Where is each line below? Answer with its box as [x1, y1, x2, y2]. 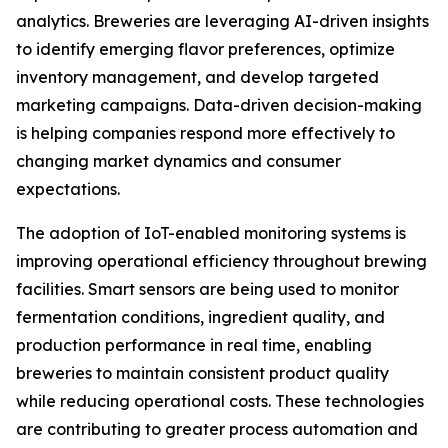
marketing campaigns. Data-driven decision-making [16, 95, 422, 116]
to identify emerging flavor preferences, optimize [16, 39, 395, 60]
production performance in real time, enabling [16, 335, 372, 356]
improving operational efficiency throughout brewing [16, 251, 427, 272]
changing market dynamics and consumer [16, 151, 341, 172]
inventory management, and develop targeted [16, 67, 379, 88]
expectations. [16, 179, 120, 200]
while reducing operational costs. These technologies [16, 391, 424, 412]
